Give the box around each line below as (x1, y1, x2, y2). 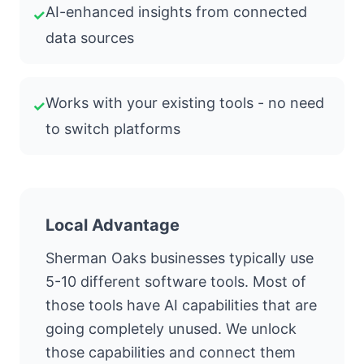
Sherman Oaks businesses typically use (45, 249, 314, 267)
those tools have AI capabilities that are (45, 297, 317, 314)
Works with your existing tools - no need (45, 94, 324, 112)
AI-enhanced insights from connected (45, 3, 307, 21)
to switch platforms (45, 120, 180, 138)
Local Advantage (45, 215, 180, 236)
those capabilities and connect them (45, 344, 296, 362)
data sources (45, 29, 134, 47)
